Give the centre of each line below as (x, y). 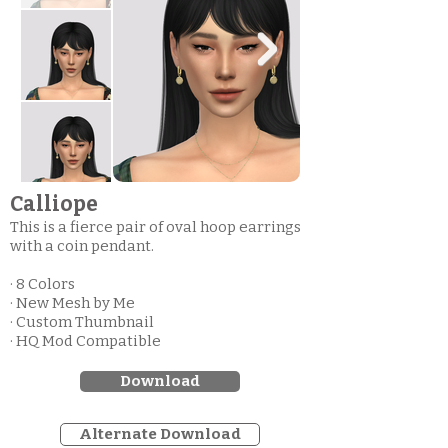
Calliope (54, 204)
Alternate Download (160, 434)
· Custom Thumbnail (82, 322)
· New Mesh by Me (72, 303)
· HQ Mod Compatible (85, 341)
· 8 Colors (42, 284)
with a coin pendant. (82, 246)
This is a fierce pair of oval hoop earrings (155, 227)
